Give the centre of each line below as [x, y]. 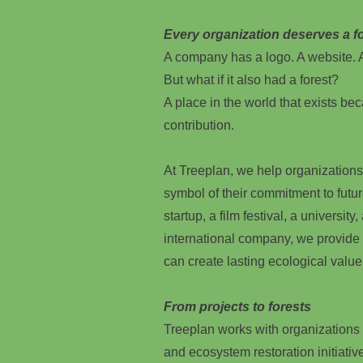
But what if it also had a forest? [251, 80]
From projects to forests [237, 307]
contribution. [199, 125]
